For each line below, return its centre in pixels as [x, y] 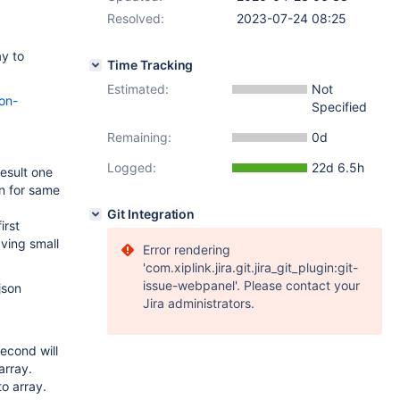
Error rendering [187, 250]
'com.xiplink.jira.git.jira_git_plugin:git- [250, 267]
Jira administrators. [199, 303]
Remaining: [139, 137]
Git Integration [151, 214]
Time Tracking [150, 65]
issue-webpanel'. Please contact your [251, 285]
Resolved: [136, 18]
